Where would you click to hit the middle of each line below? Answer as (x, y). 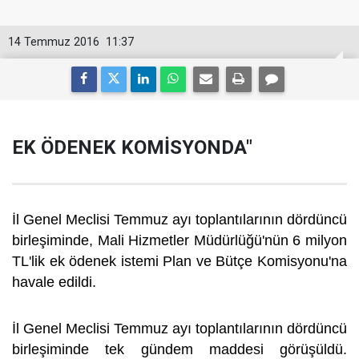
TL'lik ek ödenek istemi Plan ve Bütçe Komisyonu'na (179, 261)
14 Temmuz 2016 (54, 42)
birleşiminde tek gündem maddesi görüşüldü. (179, 349)
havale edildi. (56, 282)
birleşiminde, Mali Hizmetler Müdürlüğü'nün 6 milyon (179, 240)
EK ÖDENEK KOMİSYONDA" (132, 147)
